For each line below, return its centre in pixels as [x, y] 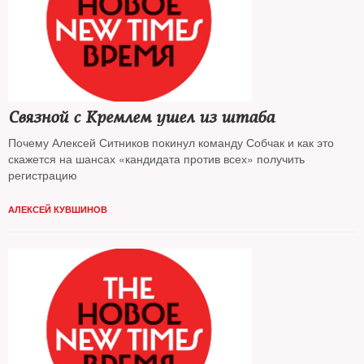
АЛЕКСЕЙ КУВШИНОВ [58, 209]
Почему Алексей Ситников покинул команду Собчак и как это [171, 142]
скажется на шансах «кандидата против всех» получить [156, 158]
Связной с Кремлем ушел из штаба [141, 117]
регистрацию [44, 175]
